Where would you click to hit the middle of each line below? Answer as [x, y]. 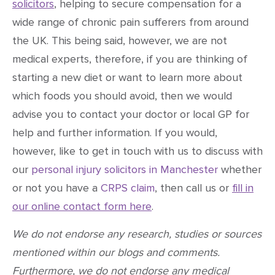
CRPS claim [128, 188]
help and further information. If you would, [115, 133]
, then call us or [193, 188]
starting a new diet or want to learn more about [127, 78]
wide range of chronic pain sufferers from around [130, 22]
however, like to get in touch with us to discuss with [137, 151]
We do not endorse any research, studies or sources [137, 234]
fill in [243, 188]
